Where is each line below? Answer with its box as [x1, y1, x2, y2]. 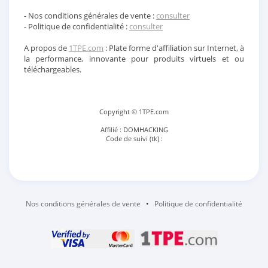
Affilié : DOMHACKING [100, 125, 168, 134]
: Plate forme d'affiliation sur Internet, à [103, 42, 244, 53]
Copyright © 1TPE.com [99, 107, 169, 116]
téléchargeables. [24, 64, 81, 75]
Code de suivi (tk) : [105, 134, 163, 143]
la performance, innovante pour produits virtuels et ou [24, 53, 244, 64]
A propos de [24, 42, 69, 53]
